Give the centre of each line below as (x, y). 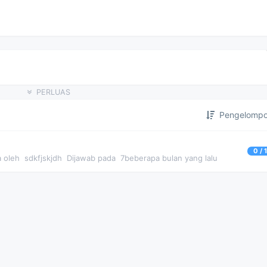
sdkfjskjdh (43, 158)
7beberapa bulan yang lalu (169, 158)
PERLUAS (53, 92)
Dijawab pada (91, 158)
